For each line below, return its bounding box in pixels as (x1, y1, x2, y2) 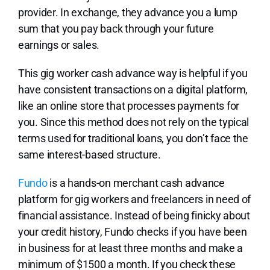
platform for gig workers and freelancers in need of (17, 193, 251, 206)
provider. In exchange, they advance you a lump (17, 6, 237, 19)
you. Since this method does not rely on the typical (17, 116, 250, 129)
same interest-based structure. (17, 148, 161, 162)
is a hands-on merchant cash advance (47, 177, 225, 190)
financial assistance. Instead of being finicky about (17, 209, 250, 222)
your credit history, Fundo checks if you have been (17, 225, 247, 239)
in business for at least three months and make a (17, 242, 243, 255)
